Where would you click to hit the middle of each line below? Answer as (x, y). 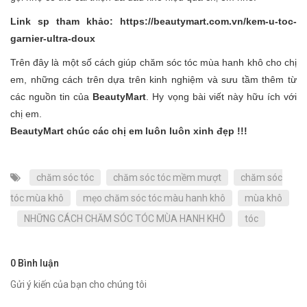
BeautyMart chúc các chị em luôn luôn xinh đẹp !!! (129, 131)
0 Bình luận (35, 263)
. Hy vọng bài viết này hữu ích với (222, 97)
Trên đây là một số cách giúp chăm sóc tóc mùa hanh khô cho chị (153, 63)
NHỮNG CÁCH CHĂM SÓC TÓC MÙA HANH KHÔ (125, 219)
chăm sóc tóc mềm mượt (167, 178)
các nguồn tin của (52, 97)
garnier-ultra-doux (53, 39)
